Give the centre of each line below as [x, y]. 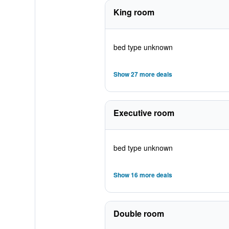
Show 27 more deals [143, 74]
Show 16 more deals [143, 175]
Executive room [144, 113]
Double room [139, 213]
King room [134, 12]
